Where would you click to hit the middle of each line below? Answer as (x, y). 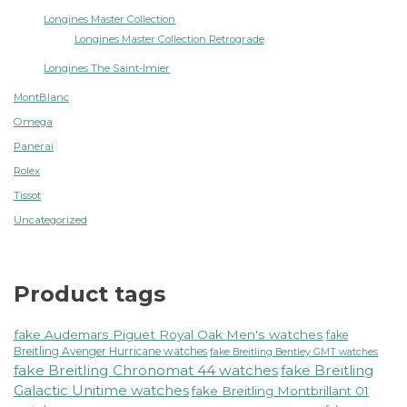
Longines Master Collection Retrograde (169, 40)
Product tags (89, 294)
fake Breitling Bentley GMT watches (294, 352)
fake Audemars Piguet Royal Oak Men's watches (169, 335)
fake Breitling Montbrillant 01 (280, 391)
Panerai (34, 147)
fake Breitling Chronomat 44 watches (146, 371)
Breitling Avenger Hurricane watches (110, 352)
